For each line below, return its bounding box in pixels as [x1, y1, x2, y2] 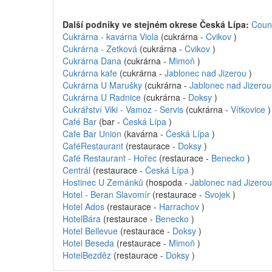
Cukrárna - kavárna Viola [63, 30, 161, 42]
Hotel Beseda [63, 237, 117, 249]
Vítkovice [231, 103, 265, 115]
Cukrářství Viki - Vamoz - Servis [63, 103, 186, 115]
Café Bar [63, 115, 99, 127]
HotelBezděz [63, 249, 111, 261]
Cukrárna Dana [63, 55, 124, 67]
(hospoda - [146, 176, 190, 188]
